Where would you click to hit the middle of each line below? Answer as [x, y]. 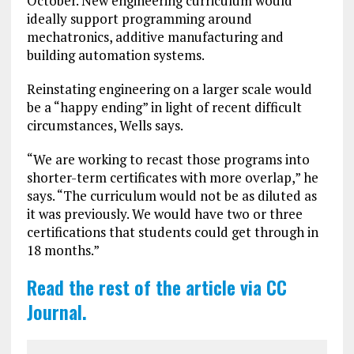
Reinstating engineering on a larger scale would [169, 88]
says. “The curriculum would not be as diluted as [171, 195]
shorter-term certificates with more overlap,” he [172, 177]
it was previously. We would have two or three [164, 213]
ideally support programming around [139, 18]
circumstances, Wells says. [105, 125]
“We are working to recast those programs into [168, 159]
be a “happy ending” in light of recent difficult [164, 107]
